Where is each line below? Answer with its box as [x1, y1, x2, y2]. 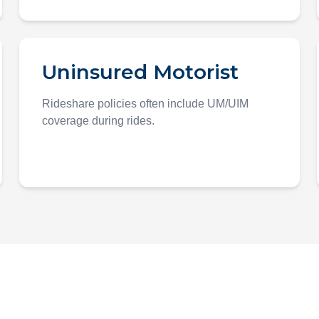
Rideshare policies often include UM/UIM [41, 98, 249, 110]
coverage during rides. [41, 115, 155, 127]
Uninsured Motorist [41, 60, 239, 84]
